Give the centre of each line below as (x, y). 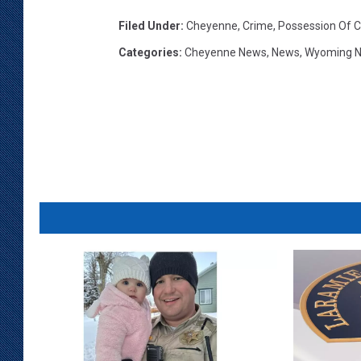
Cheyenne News (226, 53)
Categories (149, 53)
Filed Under (149, 26)
